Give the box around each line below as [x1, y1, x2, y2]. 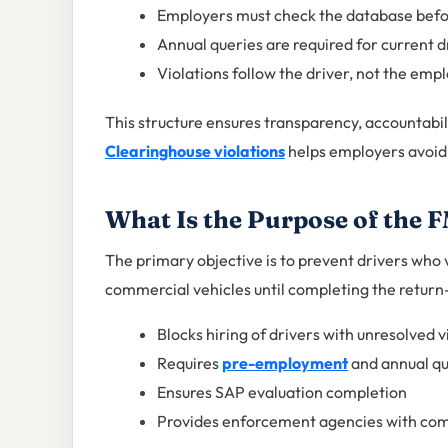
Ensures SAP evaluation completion [157, 381, 407, 402]
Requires [157, 352, 222, 373]
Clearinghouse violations [105, 140, 285, 161]
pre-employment [222, 352, 348, 373]
